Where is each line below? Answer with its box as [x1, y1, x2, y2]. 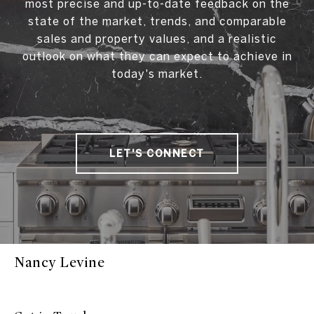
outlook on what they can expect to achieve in [22, 50, 292, 63]
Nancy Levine [14, 254, 104, 272]
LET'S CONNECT [109, 148, 205, 160]
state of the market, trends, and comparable [27, 15, 287, 28]
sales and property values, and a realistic [37, 32, 277, 46]
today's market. [111, 67, 203, 81]
